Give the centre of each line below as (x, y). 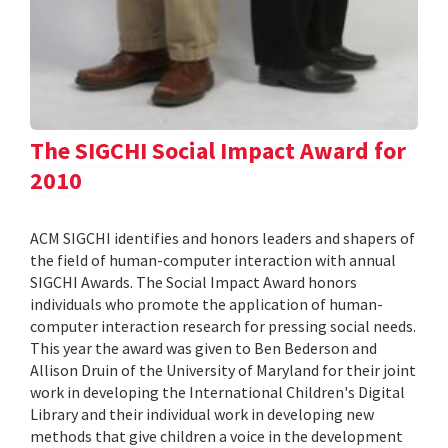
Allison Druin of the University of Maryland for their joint (223, 369)
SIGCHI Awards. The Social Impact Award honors (193, 281)
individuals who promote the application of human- (206, 303)
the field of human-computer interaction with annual (213, 259)
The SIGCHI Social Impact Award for (218, 150)
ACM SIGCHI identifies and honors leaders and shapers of (222, 237)
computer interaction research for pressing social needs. (223, 325)
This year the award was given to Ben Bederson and (203, 347)
